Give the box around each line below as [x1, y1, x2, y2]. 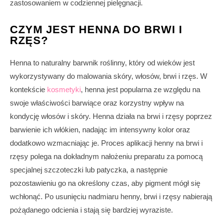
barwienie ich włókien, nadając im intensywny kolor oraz [10, 125, 190, 134]
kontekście [10, 85, 47, 94]
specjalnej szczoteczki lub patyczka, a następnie [10, 165, 167, 174]
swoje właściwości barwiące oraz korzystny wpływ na [10, 98, 184, 107]
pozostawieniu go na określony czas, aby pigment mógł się [10, 178, 200, 187]
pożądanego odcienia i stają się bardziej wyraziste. [10, 205, 173, 214]
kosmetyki [47, 85, 81, 94]
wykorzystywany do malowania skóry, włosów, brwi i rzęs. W [10, 71, 207, 80]
